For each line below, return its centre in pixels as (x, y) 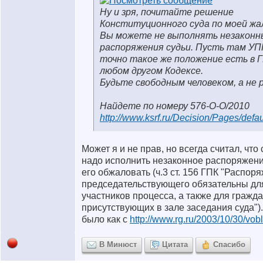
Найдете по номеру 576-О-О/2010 (175, 106)
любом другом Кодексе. (151, 71)
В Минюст (118, 245)
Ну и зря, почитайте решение (167, 12)
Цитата (175, 245)
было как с (106, 219)
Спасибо (229, 245)
